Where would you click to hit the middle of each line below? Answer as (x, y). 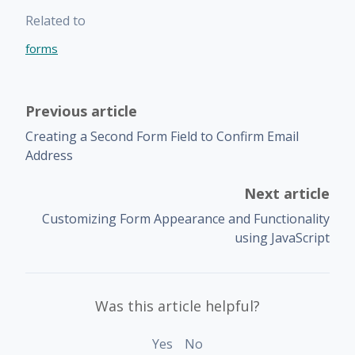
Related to (55, 20)
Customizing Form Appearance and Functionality (186, 218)
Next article (287, 193)
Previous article (81, 111)
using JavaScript (282, 237)
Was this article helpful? (177, 305)
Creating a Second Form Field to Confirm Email (162, 136)
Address (49, 155)
